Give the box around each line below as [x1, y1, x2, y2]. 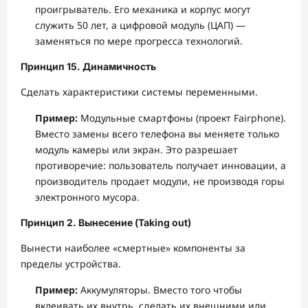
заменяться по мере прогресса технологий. [35, 34, 243, 47]
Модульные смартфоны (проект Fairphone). [78, 111, 286, 124]
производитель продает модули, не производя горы [35, 174, 285, 188]
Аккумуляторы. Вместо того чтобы [78, 283, 242, 296]
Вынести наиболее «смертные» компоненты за [21, 241, 245, 254]
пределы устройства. [21, 256, 121, 270]
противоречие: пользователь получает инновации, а [35, 158, 286, 172]
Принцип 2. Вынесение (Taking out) [21, 216, 191, 228]
